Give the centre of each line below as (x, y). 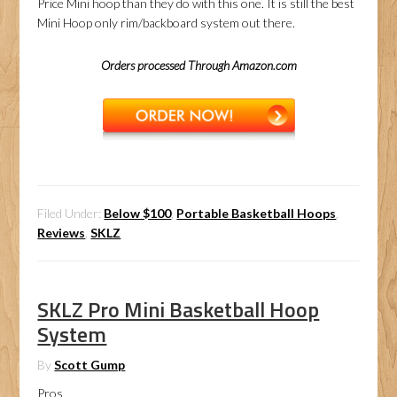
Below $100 (138, 213)
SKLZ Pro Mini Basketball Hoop (179, 309)
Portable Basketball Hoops (257, 213)
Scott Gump (90, 365)
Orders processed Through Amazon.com (198, 65)
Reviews (62, 233)
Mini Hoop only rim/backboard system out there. (167, 23)
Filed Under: (71, 213)
